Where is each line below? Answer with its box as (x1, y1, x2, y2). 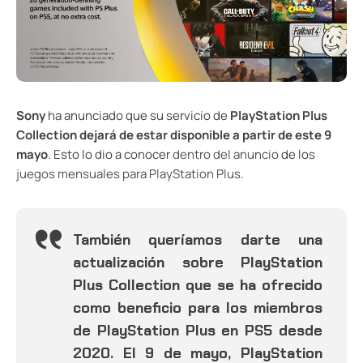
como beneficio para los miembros (73, 297, 322, 318)
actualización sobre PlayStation (73, 252, 322, 272)
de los (279, 145, 315, 163)
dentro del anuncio (173, 145, 279, 163)
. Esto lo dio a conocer (48, 145, 173, 163)
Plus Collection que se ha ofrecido (73, 275, 322, 295)
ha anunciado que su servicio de (48, 106, 230, 124)
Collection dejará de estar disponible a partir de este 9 (16, 126, 331, 143)
